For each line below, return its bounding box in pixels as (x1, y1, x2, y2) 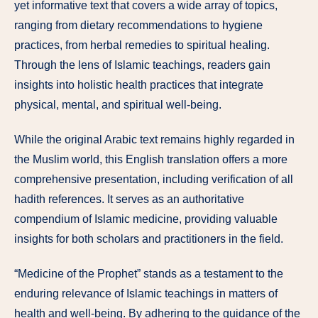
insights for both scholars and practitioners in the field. (14, 233, 283, 246)
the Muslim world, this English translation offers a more (14, 153, 287, 166)
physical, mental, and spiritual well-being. (14, 99, 221, 111)
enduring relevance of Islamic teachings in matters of (14, 287, 278, 300)
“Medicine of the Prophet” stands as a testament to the (14, 267, 283, 280)
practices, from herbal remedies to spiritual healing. (14, 39, 270, 52)
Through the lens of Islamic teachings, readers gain (14, 59, 270, 72)
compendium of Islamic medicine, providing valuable (14, 213, 278, 226)
